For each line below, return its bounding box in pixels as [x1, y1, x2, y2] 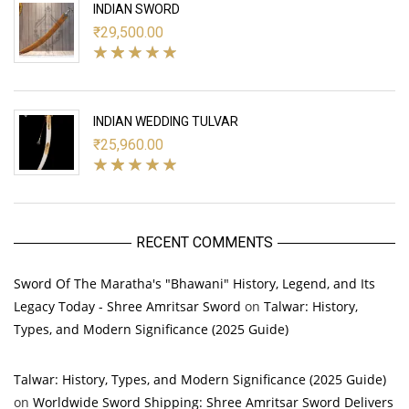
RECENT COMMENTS [136, 233, 273, 251]
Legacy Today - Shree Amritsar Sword [14, 297, 241, 315]
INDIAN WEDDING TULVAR [93, 113, 238, 129]
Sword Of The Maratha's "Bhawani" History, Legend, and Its [14, 274, 375, 292]
